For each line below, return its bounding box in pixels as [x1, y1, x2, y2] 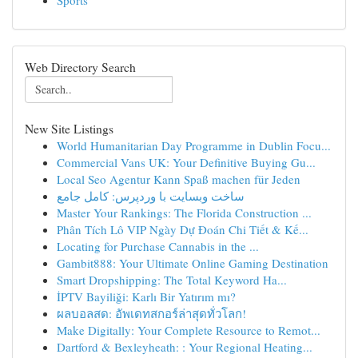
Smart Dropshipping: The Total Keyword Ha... [57, 272, 287, 288]
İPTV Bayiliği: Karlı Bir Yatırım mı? [57, 288, 236, 304]
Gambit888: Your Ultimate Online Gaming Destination [57, 255, 328, 271]
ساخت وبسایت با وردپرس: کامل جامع [57, 188, 245, 204]
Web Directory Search [25, 58, 136, 75]
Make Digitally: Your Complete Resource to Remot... [57, 322, 320, 338]
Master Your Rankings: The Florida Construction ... [57, 205, 312, 221]
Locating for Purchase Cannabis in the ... [57, 238, 259, 254]
